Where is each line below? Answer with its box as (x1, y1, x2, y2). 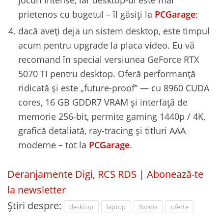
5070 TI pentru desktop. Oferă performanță (18, 67, 195, 80)
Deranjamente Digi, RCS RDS (7, 167, 137, 181)
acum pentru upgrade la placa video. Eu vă (18, 38, 194, 51)
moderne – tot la (18, 138, 89, 151)
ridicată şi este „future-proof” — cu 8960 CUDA (18, 81, 209, 94)
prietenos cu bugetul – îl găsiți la (18, 7, 155, 20)
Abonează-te (147, 167, 203, 181)
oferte (171, 202, 189, 211)
